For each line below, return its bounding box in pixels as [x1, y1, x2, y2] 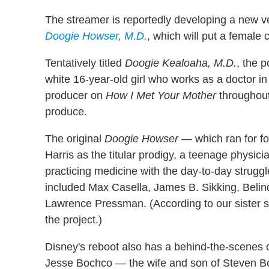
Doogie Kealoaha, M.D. [125, 57, 237, 70]
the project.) [45, 214, 102, 226]
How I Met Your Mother [106, 89, 216, 102]
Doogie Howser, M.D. [45, 30, 147, 43]
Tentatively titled [45, 57, 125, 70]
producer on [45, 89, 106, 102]
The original [45, 133, 104, 145]
